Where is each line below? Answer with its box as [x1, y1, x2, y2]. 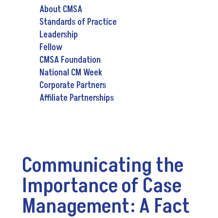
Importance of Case [21, 171, 182, 200]
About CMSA [39, 3, 82, 16]
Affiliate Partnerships [39, 91, 114, 104]
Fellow [39, 41, 62, 54]
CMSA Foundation [39, 54, 101, 66]
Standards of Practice [39, 16, 117, 28]
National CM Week [39, 66, 102, 79]
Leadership [39, 28, 78, 41]
